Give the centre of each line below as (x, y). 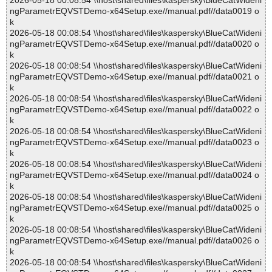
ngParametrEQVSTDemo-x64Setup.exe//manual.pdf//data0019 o (134, 11)
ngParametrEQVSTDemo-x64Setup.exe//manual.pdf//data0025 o (134, 208)
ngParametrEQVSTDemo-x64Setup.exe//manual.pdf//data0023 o (134, 142)
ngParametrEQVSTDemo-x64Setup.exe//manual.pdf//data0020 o (134, 44)
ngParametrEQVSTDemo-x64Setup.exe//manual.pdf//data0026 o (134, 241)
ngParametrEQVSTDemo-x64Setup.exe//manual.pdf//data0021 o (134, 77)
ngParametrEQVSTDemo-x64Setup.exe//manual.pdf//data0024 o (134, 175)
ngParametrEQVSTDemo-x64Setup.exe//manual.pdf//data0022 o (134, 110)
